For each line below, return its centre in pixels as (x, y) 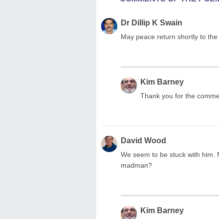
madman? (136, 165)
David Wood (143, 140)
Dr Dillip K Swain (152, 22)
